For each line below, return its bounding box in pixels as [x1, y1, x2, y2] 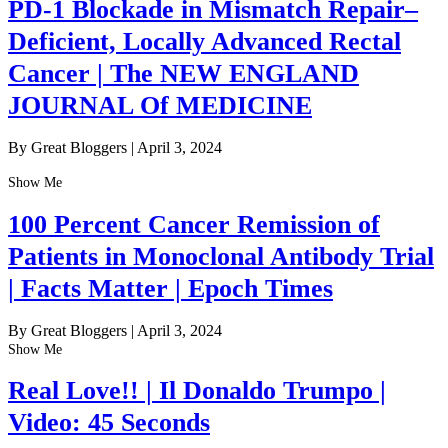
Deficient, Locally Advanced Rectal [8, 26, 401, 56]
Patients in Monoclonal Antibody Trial [8, 241, 434, 271]
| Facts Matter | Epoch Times [8, 273, 333, 303]
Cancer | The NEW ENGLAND [8, 58, 359, 88]
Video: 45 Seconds [8, 408, 210, 438]
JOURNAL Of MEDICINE [8, 90, 312, 120]
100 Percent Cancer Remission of [8, 209, 380, 239]
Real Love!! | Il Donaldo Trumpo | [8, 376, 386, 406]
